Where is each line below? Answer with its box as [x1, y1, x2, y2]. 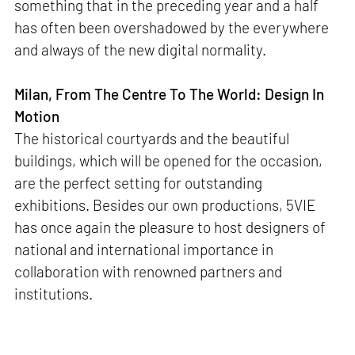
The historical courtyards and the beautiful [14, 128, 290, 147]
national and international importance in [14, 239, 274, 258]
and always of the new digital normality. [14, 40, 267, 59]
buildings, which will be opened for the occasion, [14, 151, 323, 170]
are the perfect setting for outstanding [14, 173, 263, 192]
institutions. [14, 284, 94, 303]
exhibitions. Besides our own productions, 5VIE [14, 195, 317, 214]
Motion [14, 106, 60, 125]
